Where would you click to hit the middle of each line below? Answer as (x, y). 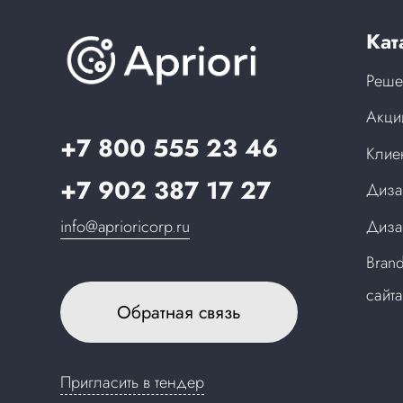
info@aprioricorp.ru (125, 226)
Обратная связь (179, 312)
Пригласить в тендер (133, 382)
